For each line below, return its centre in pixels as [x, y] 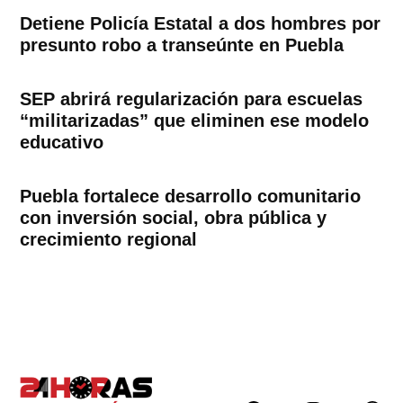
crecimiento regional [109, 239]
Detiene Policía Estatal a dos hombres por [201, 23]
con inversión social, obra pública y [174, 217]
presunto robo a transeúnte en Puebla [182, 45]
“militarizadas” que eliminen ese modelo [195, 120]
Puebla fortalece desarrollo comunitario [191, 196]
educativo [62, 142]
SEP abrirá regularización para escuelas [192, 99]
